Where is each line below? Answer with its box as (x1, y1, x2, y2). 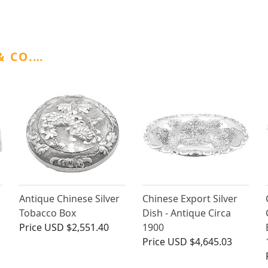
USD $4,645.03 (167, 235, 232, 249)
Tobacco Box (19, 206, 77, 220)
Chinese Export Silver (142, 192, 237, 206)
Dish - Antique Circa (142, 206, 231, 220)
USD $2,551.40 (44, 221, 109, 234)
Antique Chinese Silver (19, 192, 120, 206)
